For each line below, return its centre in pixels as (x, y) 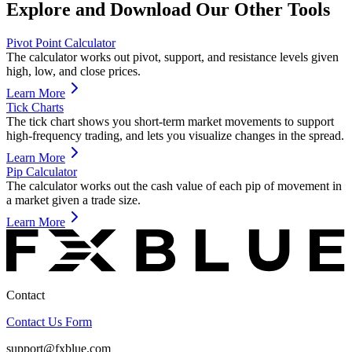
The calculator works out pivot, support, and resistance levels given (172, 57)
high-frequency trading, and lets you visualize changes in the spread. (175, 135)
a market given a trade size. (73, 200)
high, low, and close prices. (73, 71)
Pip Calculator (42, 171)
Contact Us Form (49, 321)
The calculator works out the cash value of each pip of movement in (174, 185)
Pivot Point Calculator (61, 42)
